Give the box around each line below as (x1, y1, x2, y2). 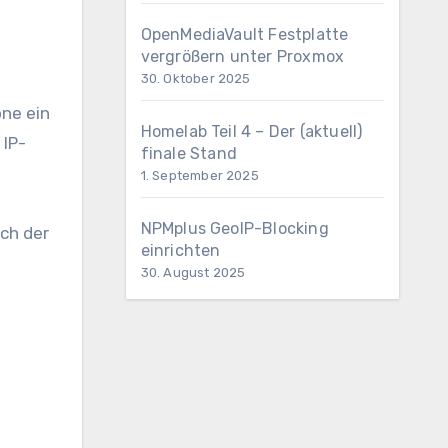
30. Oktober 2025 (140, 71, 251, 86)
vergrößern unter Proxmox (140, 47, 345, 66)
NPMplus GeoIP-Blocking (140, 219, 329, 238)
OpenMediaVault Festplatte (140, 25, 349, 44)
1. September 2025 (140, 168, 259, 183)
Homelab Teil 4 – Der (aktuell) (140, 122, 363, 141)
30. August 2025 (140, 265, 246, 280)
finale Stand (140, 144, 237, 163)
